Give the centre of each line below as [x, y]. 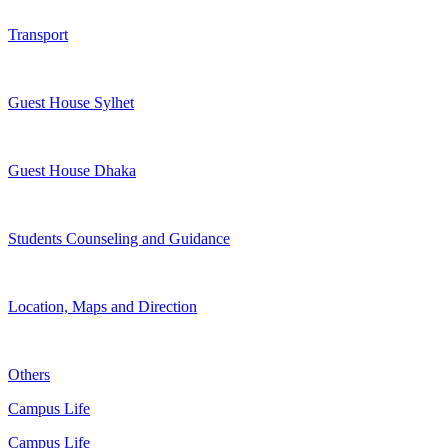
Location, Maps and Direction [102, 307]
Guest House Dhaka [72, 171]
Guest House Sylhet [71, 103]
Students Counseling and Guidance [119, 239]
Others [29, 375]
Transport [38, 35]
